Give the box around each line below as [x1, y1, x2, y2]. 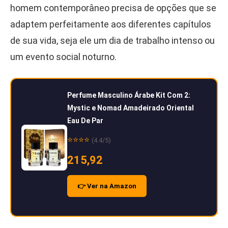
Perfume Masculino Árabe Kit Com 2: [67, 91, 190, 100]
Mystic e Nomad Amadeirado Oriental [67, 104, 194, 112]
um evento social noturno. [10, 51, 117, 63]
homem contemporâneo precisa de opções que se [10, 3, 216, 14]
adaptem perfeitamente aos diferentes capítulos [10, 19, 211, 30]
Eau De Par [67, 117, 103, 125]
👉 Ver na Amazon [77, 182, 136, 190]
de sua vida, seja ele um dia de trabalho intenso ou [10, 35, 215, 46]
